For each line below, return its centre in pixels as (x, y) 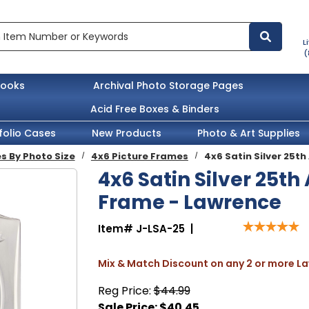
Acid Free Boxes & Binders (154, 109)
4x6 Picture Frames (139, 156)
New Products (126, 133)
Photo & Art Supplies (248, 133)
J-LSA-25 (160, 229)
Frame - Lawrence (189, 202)
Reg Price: (126, 290)
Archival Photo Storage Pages (168, 85)
